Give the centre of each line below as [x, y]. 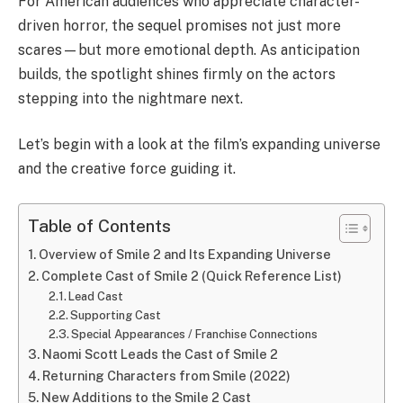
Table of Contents [99, 226]
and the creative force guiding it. [127, 169]
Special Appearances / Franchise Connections [195, 334]
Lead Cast [96, 296]
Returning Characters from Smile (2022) [166, 375]
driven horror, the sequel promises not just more [179, 25]
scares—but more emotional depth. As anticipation [189, 49]
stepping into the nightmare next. [130, 98]
